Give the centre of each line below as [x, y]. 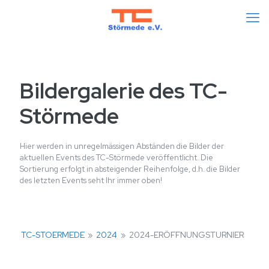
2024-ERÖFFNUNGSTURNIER [186, 235]
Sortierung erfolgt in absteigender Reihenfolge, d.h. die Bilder [130, 169]
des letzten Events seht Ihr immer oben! [91, 180]
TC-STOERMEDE [53, 235]
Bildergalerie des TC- [124, 91]
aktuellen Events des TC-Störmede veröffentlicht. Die [116, 158]
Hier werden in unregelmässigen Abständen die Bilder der [122, 146]
